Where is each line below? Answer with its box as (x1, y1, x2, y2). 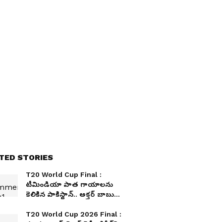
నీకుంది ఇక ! (26, 200, 63, 208)
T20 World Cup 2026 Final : (26, 210, 121, 218)
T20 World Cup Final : (26, 170, 102, 178)
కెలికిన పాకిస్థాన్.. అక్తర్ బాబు (26, 190, 114, 198)
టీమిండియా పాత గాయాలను (26, 180, 113, 188)
